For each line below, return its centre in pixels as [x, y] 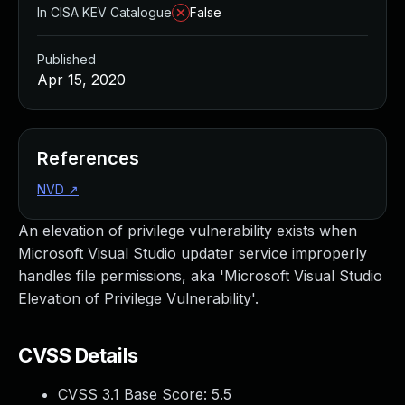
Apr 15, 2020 [81, 80]
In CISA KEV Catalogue [104, 12]
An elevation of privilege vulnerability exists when [188, 231]
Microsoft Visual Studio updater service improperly [193, 253]
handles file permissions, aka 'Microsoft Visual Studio [200, 276]
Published [66, 59]
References [88, 158]
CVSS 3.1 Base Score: [135, 394]
